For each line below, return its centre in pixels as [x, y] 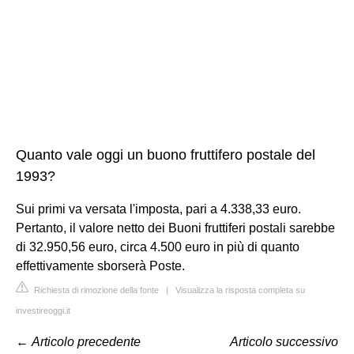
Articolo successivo [284, 341]
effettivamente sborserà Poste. [100, 265]
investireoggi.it [43, 310]
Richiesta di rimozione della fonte [95, 290]
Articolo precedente [86, 341]
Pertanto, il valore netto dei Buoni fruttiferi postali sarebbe [175, 228]
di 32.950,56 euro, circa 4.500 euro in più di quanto [158, 247]
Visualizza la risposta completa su [240, 290]
